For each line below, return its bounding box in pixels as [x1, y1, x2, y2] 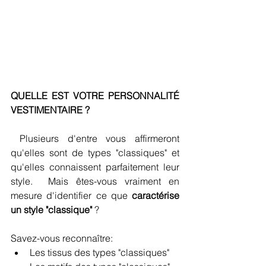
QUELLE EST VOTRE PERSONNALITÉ [11, 90, 179, 102]
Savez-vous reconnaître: [11, 232, 113, 245]
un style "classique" [11, 204, 94, 216]
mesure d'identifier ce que [11, 189, 132, 202]
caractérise [132, 189, 179, 202]
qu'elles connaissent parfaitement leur [11, 161, 179, 173]
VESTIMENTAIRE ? [11, 104, 90, 116]
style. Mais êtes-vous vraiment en [11, 175, 179, 188]
